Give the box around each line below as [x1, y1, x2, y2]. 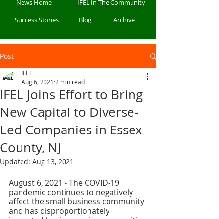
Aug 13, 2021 [32, 157, 74, 166]
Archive [113, 15, 135, 24]
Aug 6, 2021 [22, 78, 54, 86]
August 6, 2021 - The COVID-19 [9, 177, 121, 188]
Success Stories [15, 15, 59, 24]
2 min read [55, 78, 85, 86]
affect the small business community [9, 196, 146, 207]
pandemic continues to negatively [9, 187, 135, 197]
